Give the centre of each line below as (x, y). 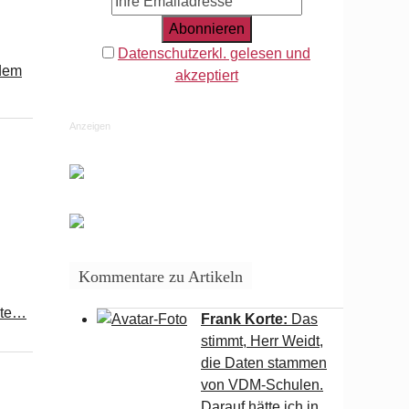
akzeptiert (206, 75)
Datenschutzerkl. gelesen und (214, 53)
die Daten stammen (264, 363)
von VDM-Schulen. (262, 385)
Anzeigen (90, 126)
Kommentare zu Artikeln (161, 277)
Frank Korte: (246, 319)
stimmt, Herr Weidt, (262, 341)
